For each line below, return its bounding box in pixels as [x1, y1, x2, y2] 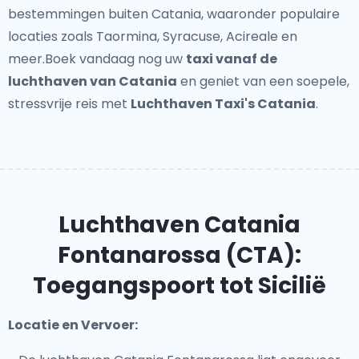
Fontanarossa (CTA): [58, 240, 301, 271]
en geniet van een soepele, [177, 72, 349, 91]
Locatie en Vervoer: [8, 316, 138, 334]
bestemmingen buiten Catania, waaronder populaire [8, 5, 340, 23]
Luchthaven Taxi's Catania [131, 95, 316, 113]
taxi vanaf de [186, 50, 277, 68]
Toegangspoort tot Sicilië [33, 270, 326, 301]
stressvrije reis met [8, 95, 131, 113]
